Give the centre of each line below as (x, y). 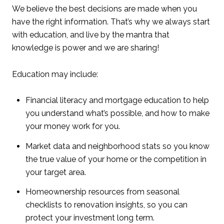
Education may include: (55, 74)
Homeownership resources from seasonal (102, 191)
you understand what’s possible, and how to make (117, 113)
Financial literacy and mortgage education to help (117, 100)
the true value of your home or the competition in (116, 159)
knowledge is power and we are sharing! (85, 47)
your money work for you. (72, 126)
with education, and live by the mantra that (91, 34)
